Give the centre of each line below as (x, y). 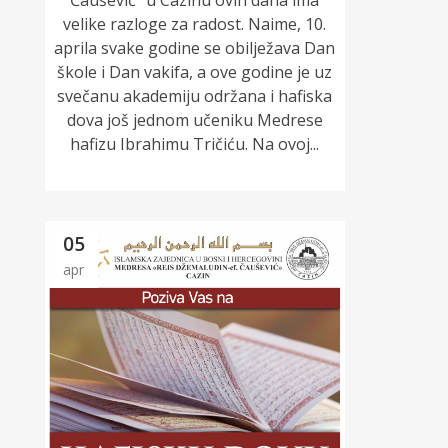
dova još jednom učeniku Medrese (194, 120)
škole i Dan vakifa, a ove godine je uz (195, 72)
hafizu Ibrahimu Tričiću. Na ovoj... (195, 144)
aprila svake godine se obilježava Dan (195, 48)
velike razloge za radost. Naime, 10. (195, 24)
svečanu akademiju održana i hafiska (195, 96)
